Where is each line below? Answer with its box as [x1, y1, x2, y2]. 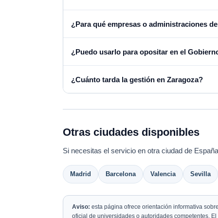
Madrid [70, 170, 91, 178]
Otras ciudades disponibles [63, 126, 200, 138]
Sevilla [190, 170, 211, 178]
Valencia [150, 170, 176, 178]
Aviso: [72, 203, 90, 210]
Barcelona [106, 170, 136, 178]
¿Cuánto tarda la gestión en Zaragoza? [71, 75, 203, 84]
